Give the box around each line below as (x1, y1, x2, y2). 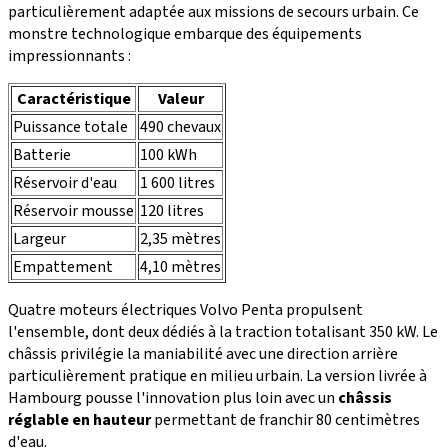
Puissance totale (13, 116, 128, 139)
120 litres (140, 200, 204, 223)
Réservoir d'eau (13, 172, 117, 195)
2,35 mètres (140, 228, 221, 251)
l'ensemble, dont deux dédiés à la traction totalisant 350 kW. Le (8, 321, 438, 344)
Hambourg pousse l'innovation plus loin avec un (8, 387, 338, 410)
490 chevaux (140, 116, 221, 139)
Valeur (157, 88, 204, 111)
